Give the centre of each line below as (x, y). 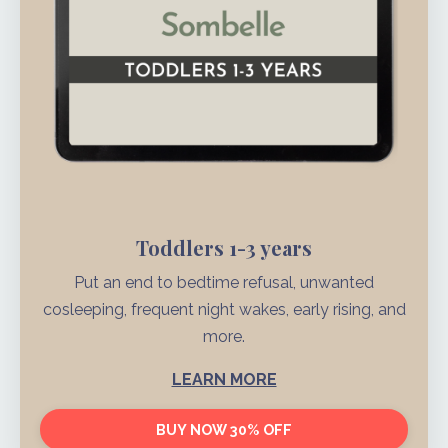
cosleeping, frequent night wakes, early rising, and (224, 310)
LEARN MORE (224, 380)
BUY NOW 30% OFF (224, 430)
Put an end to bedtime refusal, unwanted (224, 283)
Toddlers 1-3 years (224, 248)
